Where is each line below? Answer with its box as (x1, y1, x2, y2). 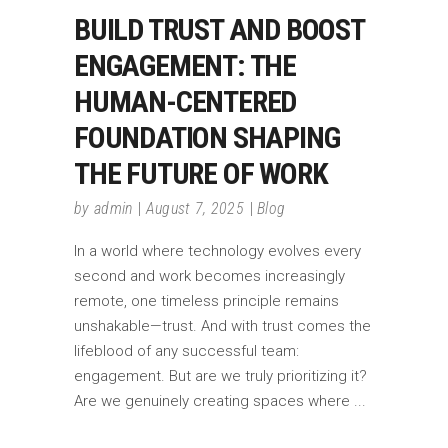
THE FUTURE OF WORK (74, 155, 328, 191)
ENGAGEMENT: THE (74, 47, 297, 83)
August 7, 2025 (145, 198, 245, 218)
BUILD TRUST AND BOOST (74, 11, 364, 47)
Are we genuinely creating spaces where (74, 391, 354, 410)
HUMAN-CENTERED (74, 83, 297, 119)
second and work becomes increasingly (74, 266, 345, 285)
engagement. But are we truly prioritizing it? (74, 366, 367, 385)
